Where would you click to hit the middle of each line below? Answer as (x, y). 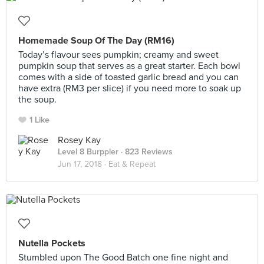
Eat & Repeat (132, 164)
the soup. (37, 100)
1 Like (39, 120)
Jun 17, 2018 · (83, 164)
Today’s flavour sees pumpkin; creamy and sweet (118, 55)
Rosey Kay (79, 140)
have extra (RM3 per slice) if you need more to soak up (130, 88)
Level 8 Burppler (88, 152)
